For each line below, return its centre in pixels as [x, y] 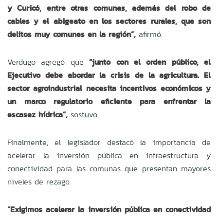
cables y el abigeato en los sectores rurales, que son [109, 21]
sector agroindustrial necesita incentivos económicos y [109, 88]
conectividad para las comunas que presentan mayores [109, 168]
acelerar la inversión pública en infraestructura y [109, 155]
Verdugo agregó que [48, 62]
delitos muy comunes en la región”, [72, 34]
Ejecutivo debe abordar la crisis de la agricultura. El [109, 75]
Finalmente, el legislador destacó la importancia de [109, 142]
